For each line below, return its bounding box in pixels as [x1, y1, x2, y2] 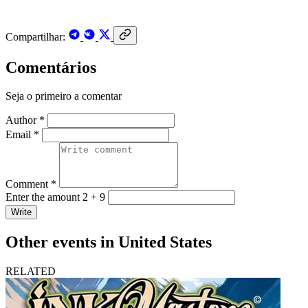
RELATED [5, 265, 56, 278]
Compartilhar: [5, 30, 65, 43]
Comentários [5, 58, 96, 76]
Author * [5, 114, 45, 126]
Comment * [5, 178, 56, 190]
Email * [5, 129, 39, 141]
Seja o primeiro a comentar [5, 90, 122, 102]
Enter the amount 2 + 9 [5, 191, 105, 203]
